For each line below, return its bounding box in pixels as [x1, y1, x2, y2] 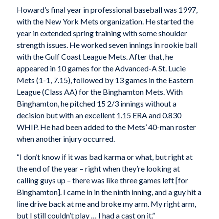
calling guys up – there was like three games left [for [16, 175, 188, 185]
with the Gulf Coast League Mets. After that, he [16, 51, 173, 61]
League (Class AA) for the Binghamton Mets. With [16, 87, 183, 96]
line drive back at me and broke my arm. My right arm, [16, 199, 196, 209]
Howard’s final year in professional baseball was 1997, [16, 4, 197, 14]
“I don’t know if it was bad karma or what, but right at [16, 152, 193, 162]
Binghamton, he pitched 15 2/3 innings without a [16, 98, 176, 108]
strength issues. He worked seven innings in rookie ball [16, 40, 197, 49]
